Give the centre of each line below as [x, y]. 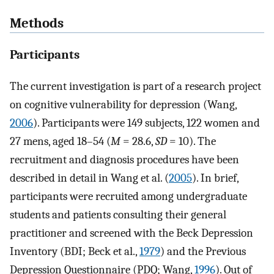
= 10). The [191, 141]
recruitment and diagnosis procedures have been [124, 159]
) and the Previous [203, 251]
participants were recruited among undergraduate [128, 196]
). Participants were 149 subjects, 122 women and [146, 123]
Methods [37, 24]
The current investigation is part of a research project [135, 86]
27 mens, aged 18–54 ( [60, 141]
